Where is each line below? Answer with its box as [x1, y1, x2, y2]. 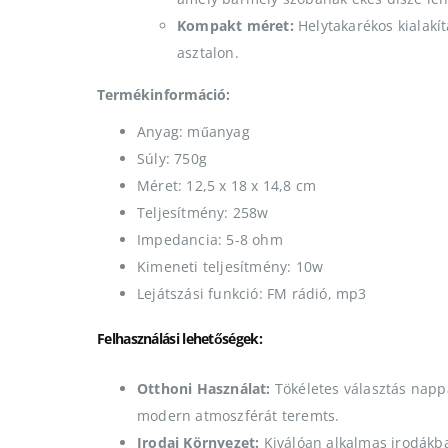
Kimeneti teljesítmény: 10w [137, 256, 324, 276]
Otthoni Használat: [137, 378, 271, 398]
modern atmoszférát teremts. [137, 405, 340, 425]
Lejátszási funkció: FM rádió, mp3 [137, 283, 367, 303]
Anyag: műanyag [137, 121, 250, 141]
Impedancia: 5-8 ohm [137, 229, 283, 249]
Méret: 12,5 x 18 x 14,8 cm [137, 175, 317, 195]
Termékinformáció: [97, 84, 231, 104]
